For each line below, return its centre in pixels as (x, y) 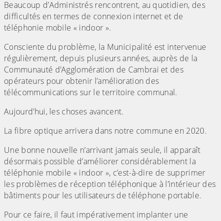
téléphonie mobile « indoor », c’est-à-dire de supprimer (105, 173)
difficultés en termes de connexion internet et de (94, 17)
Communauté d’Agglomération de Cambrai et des (94, 70)
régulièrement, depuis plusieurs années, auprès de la (101, 58)
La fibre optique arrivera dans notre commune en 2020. (105, 131)
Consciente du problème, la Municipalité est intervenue (105, 47)
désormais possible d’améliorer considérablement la (100, 162)
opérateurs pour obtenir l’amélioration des (82, 81)
